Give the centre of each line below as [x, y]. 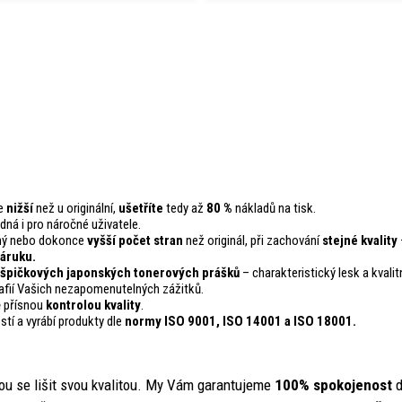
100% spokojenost [335, 385]
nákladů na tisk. [274, 209]
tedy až [186, 209]
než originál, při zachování [253, 241]
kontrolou [74, 306]
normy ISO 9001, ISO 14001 [203, 322]
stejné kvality [360, 241]
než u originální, [76, 209]
